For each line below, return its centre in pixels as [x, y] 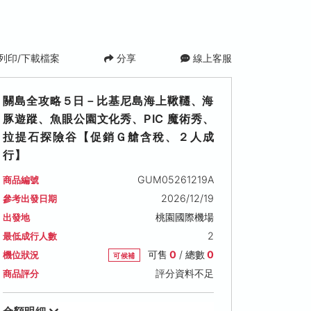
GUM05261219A [175, 179]
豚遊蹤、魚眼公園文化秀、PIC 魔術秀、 [108, 119]
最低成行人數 [30, 236]
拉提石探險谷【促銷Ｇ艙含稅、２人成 [108, 137]
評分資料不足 [184, 273]
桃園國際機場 [184, 217]
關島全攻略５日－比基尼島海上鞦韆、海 [108, 101]
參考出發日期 [30, 199]
